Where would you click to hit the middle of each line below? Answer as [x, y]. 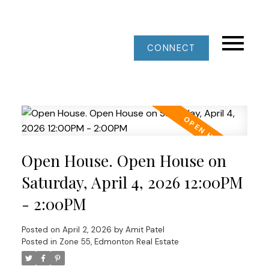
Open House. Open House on [124, 160]
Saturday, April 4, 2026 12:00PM [132, 182]
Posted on [42, 229]
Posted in [39, 241]
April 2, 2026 [87, 229]
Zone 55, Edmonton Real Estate [119, 241]
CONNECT [171, 48]
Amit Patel [145, 229]
